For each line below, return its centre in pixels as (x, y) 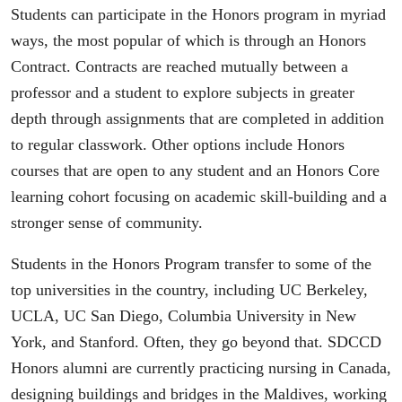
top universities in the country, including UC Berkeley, (189, 290)
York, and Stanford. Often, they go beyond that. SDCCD (196, 342)
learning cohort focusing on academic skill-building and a (199, 196)
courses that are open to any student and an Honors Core (195, 170)
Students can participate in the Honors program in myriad (198, 14)
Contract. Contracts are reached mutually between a (179, 66)
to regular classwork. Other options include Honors (178, 144)
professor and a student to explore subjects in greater (183, 92)
